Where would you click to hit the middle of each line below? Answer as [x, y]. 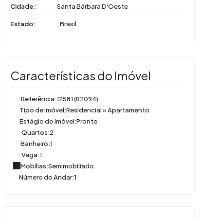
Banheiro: [35, 143]
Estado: [23, 23]
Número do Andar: [46, 177]
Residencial [84, 109]
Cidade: [23, 6]
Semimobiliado [71, 165]
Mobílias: [34, 165]
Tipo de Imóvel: [43, 109]
